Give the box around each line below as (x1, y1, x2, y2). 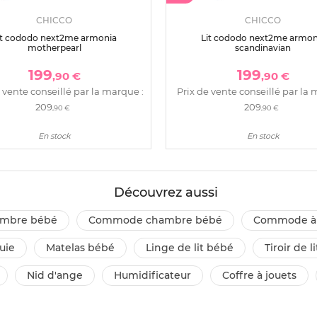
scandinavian (235, 42, 291, 54)
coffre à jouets (229, 269, 296, 282)
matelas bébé (55, 241, 115, 255)
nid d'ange (35, 269, 83, 282)
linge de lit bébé (151, 241, 234, 255)
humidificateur (122, 269, 191, 282)
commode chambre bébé (95, 214, 222, 227)
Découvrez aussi (113, 185, 218, 201)
